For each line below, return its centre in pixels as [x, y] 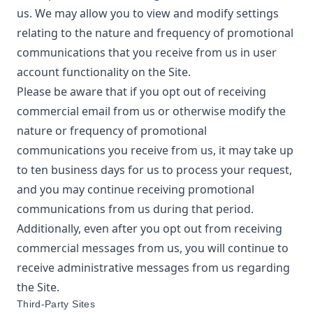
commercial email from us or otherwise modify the [151, 111]
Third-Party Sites [56, 304]
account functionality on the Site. [104, 72]
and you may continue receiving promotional [136, 189]
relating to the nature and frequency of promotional [155, 33]
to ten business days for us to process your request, [154, 170]
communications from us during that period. [135, 209]
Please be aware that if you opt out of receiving [141, 92]
